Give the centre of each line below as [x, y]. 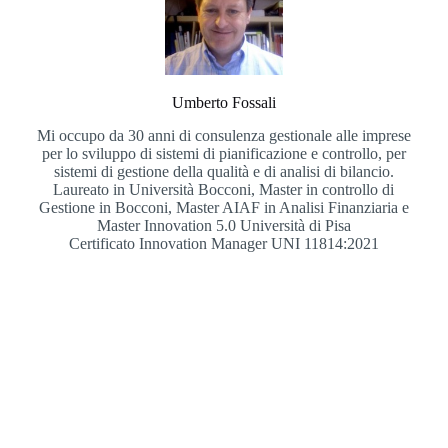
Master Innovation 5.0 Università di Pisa [223, 226]
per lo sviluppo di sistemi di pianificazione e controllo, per [223, 154]
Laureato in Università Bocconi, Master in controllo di [224, 190]
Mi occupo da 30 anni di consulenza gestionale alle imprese [223, 136]
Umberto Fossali [223, 103]
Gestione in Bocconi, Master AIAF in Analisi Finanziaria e [223, 208]
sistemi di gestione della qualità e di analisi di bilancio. [223, 172]
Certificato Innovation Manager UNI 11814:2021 [223, 244]
